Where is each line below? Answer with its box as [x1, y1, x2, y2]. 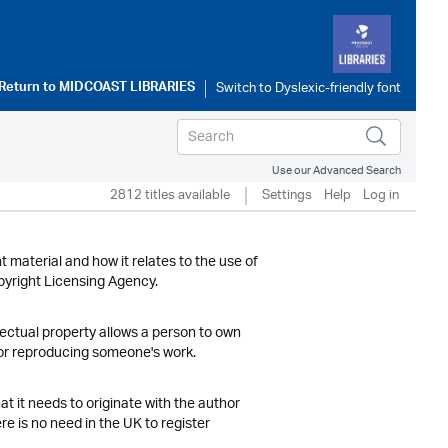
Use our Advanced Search [272, 158, 401, 183]
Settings [262, 181, 312, 210]
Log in [363, 181, 399, 210]
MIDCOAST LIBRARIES [59, 76, 195, 102]
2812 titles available [110, 181, 230, 210]
